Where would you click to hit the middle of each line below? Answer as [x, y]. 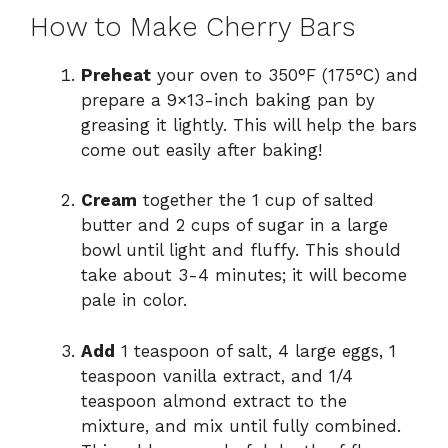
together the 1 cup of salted [255, 200]
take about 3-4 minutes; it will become [244, 275]
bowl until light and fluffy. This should [241, 250]
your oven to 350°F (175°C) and [284, 74]
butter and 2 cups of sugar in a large [234, 225]
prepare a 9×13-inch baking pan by [228, 99]
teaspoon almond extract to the [214, 400]
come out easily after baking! [201, 149]
